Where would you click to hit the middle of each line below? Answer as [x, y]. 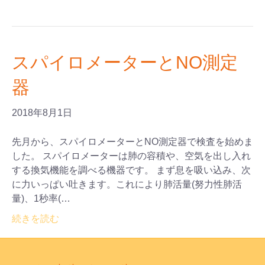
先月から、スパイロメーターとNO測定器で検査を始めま [132, 142]
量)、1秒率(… [41, 199]
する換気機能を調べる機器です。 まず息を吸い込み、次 [131, 170]
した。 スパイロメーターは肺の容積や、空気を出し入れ [131, 156]
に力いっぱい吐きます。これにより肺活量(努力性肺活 [127, 185]
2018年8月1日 [42, 113]
